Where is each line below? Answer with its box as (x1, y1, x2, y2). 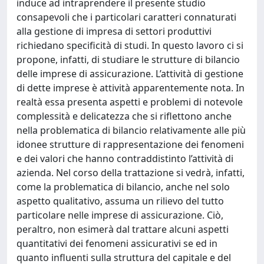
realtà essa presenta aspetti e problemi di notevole (16, 95, 243, 108)
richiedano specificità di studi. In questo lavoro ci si (16, 39, 243, 52)
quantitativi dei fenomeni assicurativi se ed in (16, 237, 217, 250)
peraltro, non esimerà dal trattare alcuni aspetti (16, 223, 229, 236)
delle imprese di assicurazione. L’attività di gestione (16, 67, 243, 80)
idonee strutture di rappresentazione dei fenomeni (16, 138, 244, 151)
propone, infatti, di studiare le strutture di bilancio (16, 53, 240, 66)
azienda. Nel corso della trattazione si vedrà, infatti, (16, 166, 245, 179)
